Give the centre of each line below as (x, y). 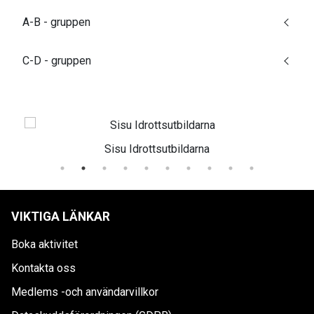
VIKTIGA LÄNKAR (61, 216)
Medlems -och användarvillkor (85, 292)
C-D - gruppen (57, 60)
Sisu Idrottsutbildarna (157, 149)
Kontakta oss (43, 268)
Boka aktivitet (45, 244)
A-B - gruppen (56, 22)
